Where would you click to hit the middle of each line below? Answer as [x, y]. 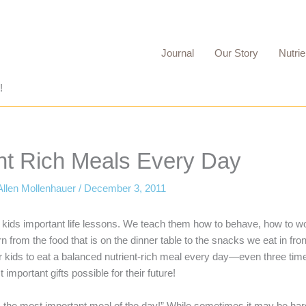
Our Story [236, 53]
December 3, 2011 [125, 188]
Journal [178, 53]
